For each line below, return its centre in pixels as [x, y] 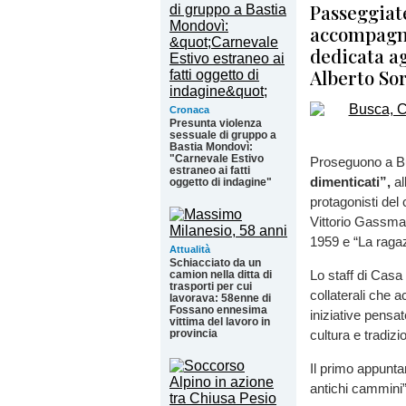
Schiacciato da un [215, 263]
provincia [193, 333]
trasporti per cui [211, 286]
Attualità [190, 249]
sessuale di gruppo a [223, 135]
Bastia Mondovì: [211, 147]
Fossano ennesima [218, 310]
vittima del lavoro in [220, 322]
